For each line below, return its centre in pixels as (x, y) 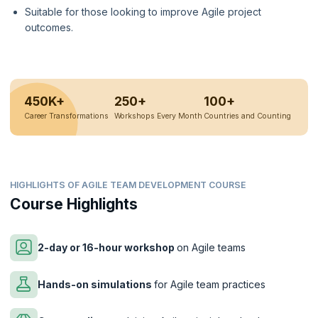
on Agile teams (211, 247)
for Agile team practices (210, 284)
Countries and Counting (248, 116)
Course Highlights (74, 204)
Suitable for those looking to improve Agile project (143, 11)
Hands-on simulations (96, 284)
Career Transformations (66, 116)
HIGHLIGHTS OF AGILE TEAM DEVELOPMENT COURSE (128, 185)
